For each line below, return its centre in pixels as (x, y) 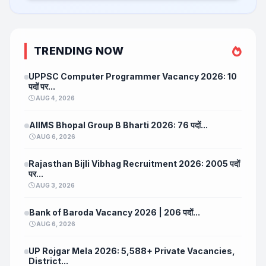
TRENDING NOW (79, 51)
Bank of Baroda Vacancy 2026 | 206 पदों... (115, 213)
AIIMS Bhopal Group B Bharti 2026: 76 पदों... (118, 125)
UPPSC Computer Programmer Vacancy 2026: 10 (133, 77)
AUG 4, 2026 (55, 98)
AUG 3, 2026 (55, 186)
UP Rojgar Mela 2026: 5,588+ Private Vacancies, (132, 251)
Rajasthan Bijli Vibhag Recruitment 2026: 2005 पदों (134, 164)
